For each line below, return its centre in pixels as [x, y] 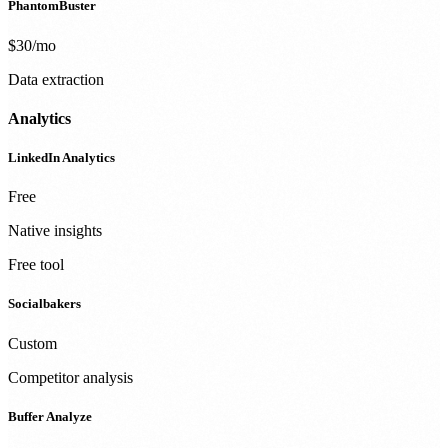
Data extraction [56, 79]
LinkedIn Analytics [61, 157]
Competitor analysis [70, 377]
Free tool [36, 265]
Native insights [55, 231]
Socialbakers [44, 304]
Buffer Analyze [50, 416]
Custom [32, 343]
